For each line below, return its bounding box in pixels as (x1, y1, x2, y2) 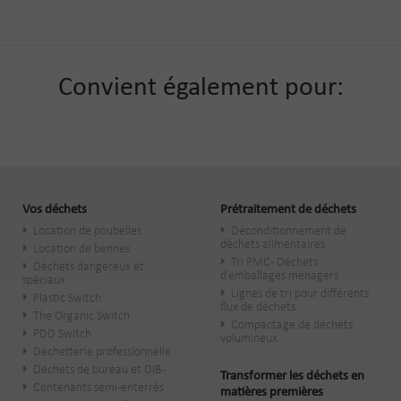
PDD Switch (33, 328, 91, 341)
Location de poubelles (33, 225, 141, 238)
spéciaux (22, 274, 65, 287)
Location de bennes (33, 243, 130, 256)
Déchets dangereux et (33, 260, 144, 274)
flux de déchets (220, 301, 295, 314)
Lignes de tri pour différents (231, 287, 369, 301)
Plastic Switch (33, 292, 101, 305)
